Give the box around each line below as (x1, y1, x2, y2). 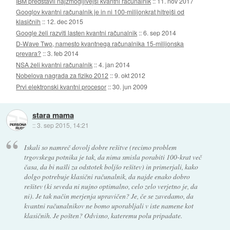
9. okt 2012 (114, 71, 146, 80)
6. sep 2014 (143, 28, 177, 37)
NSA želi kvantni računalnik (16, 60, 93, 69)
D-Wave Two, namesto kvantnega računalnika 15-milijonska (16, 39, 184, 48)
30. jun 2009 (112, 82, 148, 91)
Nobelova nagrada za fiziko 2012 (16, 71, 109, 80)
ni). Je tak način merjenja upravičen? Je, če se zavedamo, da (24, 191, 194, 201)
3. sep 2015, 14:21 (36, 120, 89, 129)
